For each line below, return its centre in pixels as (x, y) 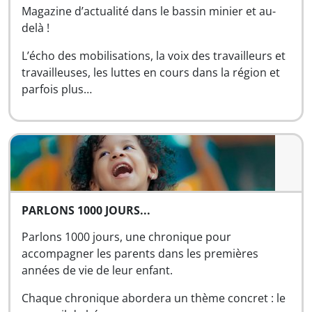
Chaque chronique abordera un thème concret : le (154, 298)
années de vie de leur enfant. (97, 270)
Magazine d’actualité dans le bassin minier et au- (149, 11)
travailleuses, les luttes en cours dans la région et (151, 72)
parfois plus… (57, 89)
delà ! (36, 28)
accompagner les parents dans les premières (140, 253)
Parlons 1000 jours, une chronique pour (126, 237)
